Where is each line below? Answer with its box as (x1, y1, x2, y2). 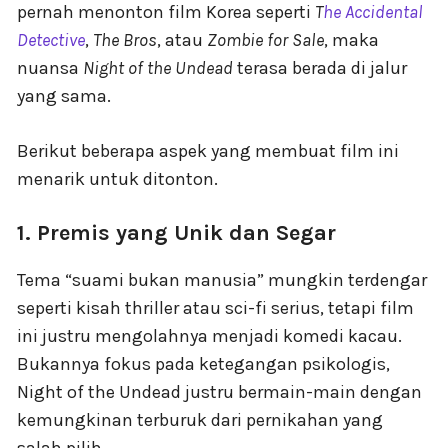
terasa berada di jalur (233, 56, 407, 79)
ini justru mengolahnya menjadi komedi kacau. (17, 324, 402, 347)
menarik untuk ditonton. (17, 167, 218, 190)
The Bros (93, 28, 157, 51)
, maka (324, 28, 379, 51)
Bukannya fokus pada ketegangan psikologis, (17, 352, 390, 375)
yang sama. (17, 84, 111, 107)
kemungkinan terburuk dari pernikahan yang (17, 408, 383, 431)
